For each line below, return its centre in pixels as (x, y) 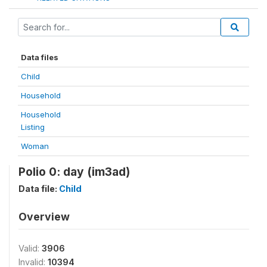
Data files (40, 57)
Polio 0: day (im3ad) (74, 171)
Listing (33, 127)
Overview (44, 216)
